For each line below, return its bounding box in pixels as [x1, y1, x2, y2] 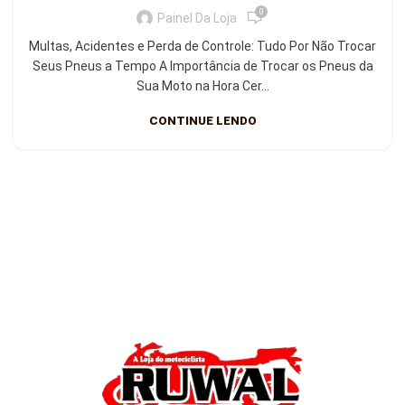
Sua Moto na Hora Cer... [136, 79, 269, 93]
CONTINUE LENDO [148, 114, 257, 127]
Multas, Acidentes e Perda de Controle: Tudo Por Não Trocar [29, 39, 376, 53]
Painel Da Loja [157, 10, 237, 25]
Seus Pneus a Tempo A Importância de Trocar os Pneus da [32, 59, 373, 73]
